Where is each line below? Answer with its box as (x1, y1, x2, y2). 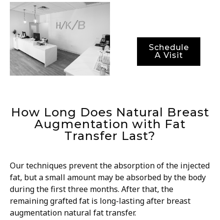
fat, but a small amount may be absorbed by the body (10, 171, 206, 183)
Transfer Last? (64, 128, 156, 143)
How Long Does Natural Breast (11, 105, 209, 119)
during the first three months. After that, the (10, 183, 173, 194)
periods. (120, 4, 149, 15)
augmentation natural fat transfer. (10, 207, 136, 218)
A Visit (154, 50, 183, 60)
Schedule (148, 42, 189, 52)
